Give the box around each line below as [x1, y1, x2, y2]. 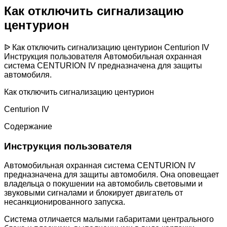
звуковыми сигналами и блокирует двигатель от [4, 188, 183, 198]
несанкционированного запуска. [4, 198, 125, 207]
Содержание [4, 122, 52, 131]
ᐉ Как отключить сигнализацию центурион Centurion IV [4, 43, 209, 52]
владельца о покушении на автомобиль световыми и [4, 179, 203, 188]
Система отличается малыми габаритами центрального [4, 215, 214, 224]
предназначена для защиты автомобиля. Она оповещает [4, 170, 219, 179]
